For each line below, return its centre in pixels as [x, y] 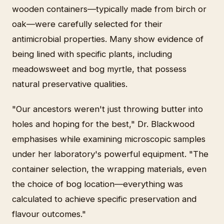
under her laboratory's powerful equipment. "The [110, 154]
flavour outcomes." [49, 214]
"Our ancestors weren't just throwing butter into [107, 109]
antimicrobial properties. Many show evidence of [108, 39]
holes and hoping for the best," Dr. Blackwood [103, 124]
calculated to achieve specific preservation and [104, 199]
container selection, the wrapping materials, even [109, 169]
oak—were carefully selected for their [87, 24]
